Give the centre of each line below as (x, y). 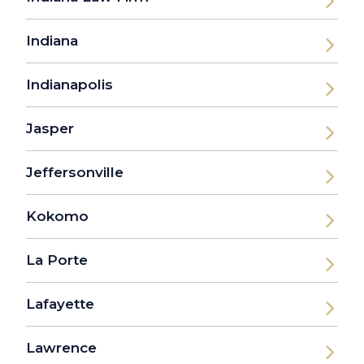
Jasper (50, 129)
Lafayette (60, 304)
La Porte (57, 260)
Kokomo (57, 217)
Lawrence (61, 348)
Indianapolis (69, 85)
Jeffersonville (75, 173)
